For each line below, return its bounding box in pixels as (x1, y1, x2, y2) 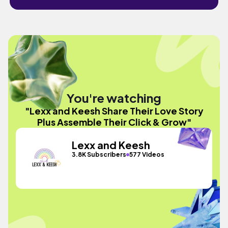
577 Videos (129, 151, 165, 158)
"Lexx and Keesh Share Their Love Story (24, 104, 204, 117)
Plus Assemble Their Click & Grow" (37, 116, 191, 128)
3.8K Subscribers (72, 151, 127, 158)
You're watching (67, 90, 161, 105)
